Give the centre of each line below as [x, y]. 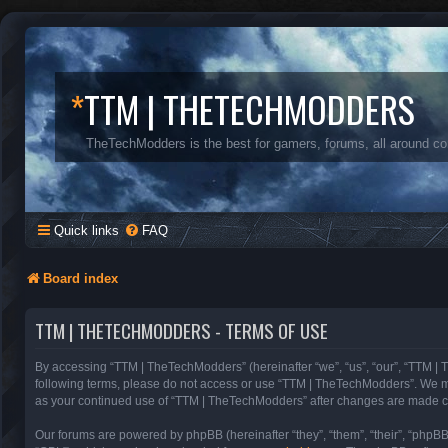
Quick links [86, 230]
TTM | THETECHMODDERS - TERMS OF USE [181, 330]
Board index [80, 278]
